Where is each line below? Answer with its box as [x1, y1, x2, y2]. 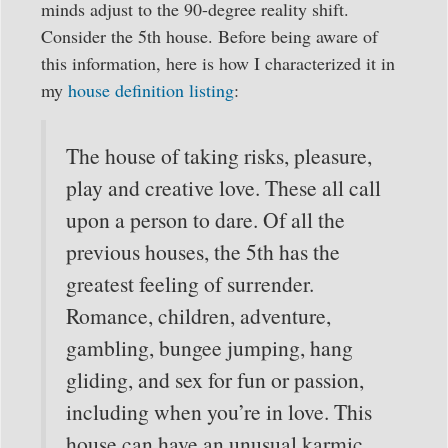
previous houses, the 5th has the [66, 236, 340, 266]
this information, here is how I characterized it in [41, 50, 395, 75]
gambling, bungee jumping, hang [66, 332, 353, 362]
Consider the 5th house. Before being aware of [41, 23, 378, 48]
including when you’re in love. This [66, 396, 372, 426]
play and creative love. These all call [66, 172, 381, 202]
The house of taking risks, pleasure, [66, 140, 372, 170]
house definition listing [68, 77, 234, 102]
